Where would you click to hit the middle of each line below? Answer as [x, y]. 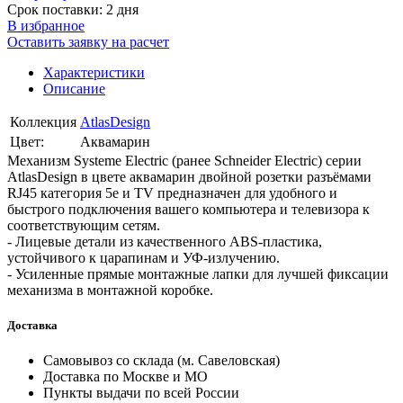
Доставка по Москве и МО [125, 376]
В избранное [46, 25]
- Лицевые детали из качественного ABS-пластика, [165, 241]
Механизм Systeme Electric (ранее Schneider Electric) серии [184, 160]
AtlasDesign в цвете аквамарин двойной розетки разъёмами [189, 176]
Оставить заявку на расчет [88, 41]
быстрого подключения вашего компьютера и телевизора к [188, 209]
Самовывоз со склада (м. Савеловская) [161, 360]
